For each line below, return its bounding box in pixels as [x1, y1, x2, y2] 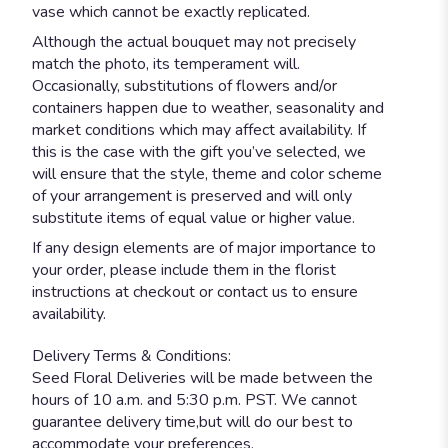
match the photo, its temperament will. [32, 52, 300, 75]
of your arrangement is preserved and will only [32, 184, 352, 207]
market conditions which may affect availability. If [32, 118, 366, 141]
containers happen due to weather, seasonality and [32, 96, 384, 119]
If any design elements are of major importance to [32, 236, 376, 259]
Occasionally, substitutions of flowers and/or [32, 74, 337, 97]
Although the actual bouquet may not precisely [32, 30, 356, 53]
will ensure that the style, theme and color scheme [32, 162, 382, 185]
